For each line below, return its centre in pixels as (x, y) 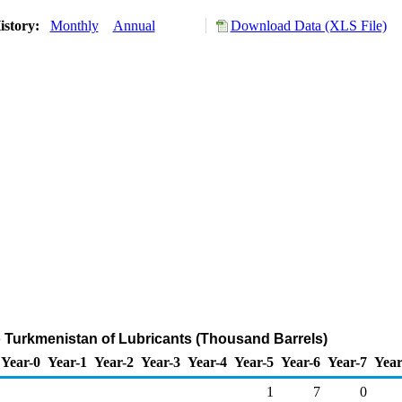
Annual (134, 26)
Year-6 (301, 362)
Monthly (74, 26)
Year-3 (161, 362)
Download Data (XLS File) (308, 26)
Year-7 (347, 362)
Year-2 (114, 362)
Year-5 (254, 362)
